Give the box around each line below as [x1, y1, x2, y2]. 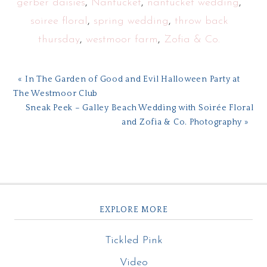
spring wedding [93, 15, 169, 27]
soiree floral [30, 15, 88, 27]
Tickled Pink [104, 235, 163, 246]
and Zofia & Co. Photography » [121, 117, 249, 127]
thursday [38, 34, 80, 45]
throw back [174, 15, 228, 27]
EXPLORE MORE [99, 205, 168, 215]
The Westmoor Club [13, 89, 98, 98]
